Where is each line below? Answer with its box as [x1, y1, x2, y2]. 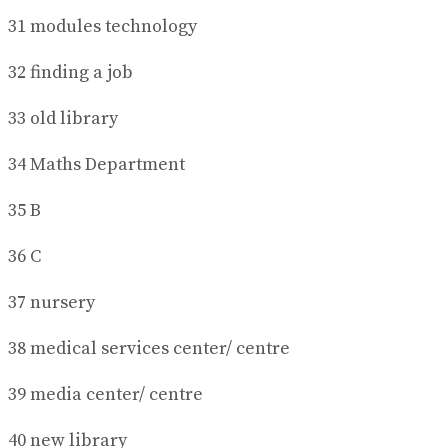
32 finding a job [8, 61, 133, 85]
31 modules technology [8, 15, 197, 39]
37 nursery [8, 291, 95, 315]
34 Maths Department [8, 153, 185, 177]
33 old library [8, 107, 118, 131]
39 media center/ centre [8, 383, 203, 407]
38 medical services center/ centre [8, 337, 290, 361]
